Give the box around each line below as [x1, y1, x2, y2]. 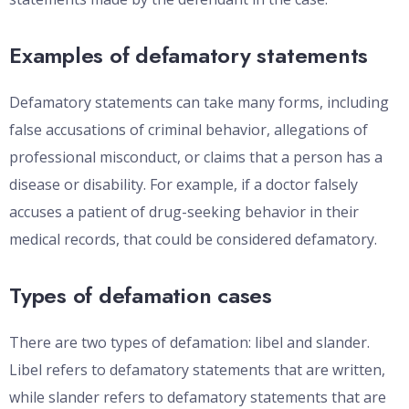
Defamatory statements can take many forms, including [9, 92, 389, 113]
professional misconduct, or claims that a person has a [9, 147, 383, 168]
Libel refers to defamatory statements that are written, [9, 360, 385, 381]
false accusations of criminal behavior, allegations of [9, 120, 368, 141]
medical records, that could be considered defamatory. [9, 229, 377, 250]
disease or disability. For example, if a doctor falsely [9, 174, 358, 195]
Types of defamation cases [9, 279, 272, 312]
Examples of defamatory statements [9, 39, 369, 72]
